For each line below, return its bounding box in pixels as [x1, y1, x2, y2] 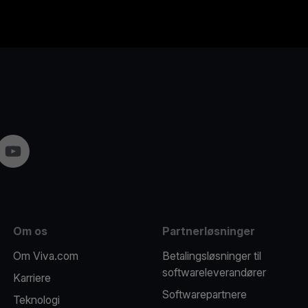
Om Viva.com [12, 249, 78, 263]
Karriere [12, 271, 51, 285]
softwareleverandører [162, 265, 266, 279]
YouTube [4, 144, 48, 157]
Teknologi [12, 293, 60, 307]
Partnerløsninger [162, 224, 255, 238]
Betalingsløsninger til [162, 249, 261, 263]
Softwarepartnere [162, 287, 247, 301]
